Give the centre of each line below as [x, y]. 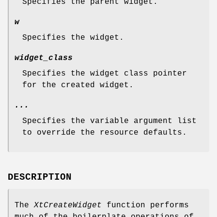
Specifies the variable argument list [109, 121]
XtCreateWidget [68, 206]
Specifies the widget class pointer [105, 73]
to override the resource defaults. [105, 132]
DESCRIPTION [40, 178]
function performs [145, 206]
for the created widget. [78, 85]
